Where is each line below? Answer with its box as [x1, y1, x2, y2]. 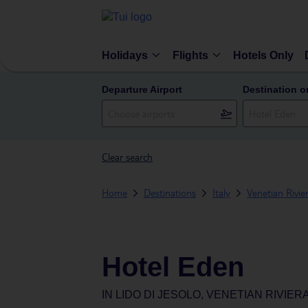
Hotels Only [233, 49, 294, 61]
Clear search [102, 151, 153, 163]
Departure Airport [102, 84, 182, 95]
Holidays [102, 49, 148, 61]
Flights [173, 49, 208, 61]
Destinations [144, 186, 196, 199]
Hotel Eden [102, 252, 244, 282]
